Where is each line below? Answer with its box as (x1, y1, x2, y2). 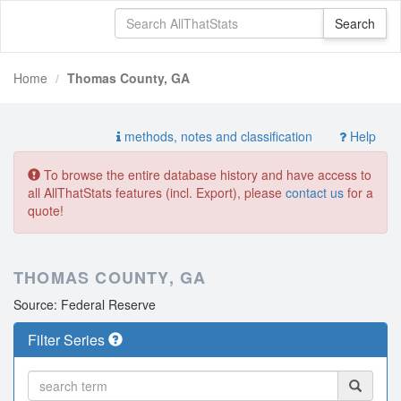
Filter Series (28, 329, 108, 350)
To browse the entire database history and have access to (40, 166, 371, 183)
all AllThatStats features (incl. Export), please (28, 183, 286, 201)
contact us (286, 183, 344, 201)
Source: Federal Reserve (13, 295, 156, 313)
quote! (28, 201, 64, 219)
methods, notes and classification (121, 127, 312, 145)
